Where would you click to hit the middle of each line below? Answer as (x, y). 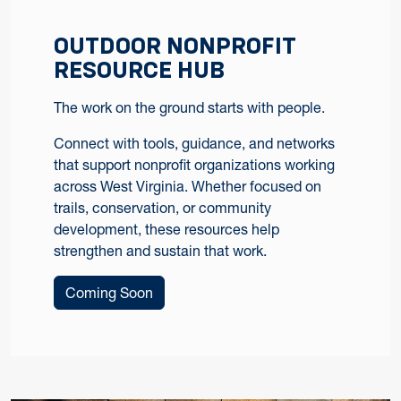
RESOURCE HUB (139, 69)
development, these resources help (166, 229)
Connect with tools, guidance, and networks (194, 143)
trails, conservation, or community (162, 207)
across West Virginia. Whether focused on (188, 186)
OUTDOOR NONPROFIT (175, 45)
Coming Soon (109, 292)
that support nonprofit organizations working (194, 164)
